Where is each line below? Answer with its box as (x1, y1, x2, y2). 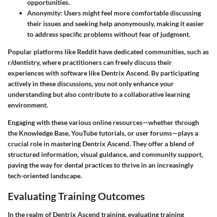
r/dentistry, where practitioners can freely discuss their (8, 58, 172, 67)
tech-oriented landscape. (8, 171, 82, 180)
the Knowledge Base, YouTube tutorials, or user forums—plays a (8, 129, 198, 138)
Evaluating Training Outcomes (8, 190, 145, 202)
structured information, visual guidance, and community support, (8, 150, 203, 159)
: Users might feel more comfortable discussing (61, 9, 201, 17)
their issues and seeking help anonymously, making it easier (27, 19, 204, 28)
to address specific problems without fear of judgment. (27, 30, 190, 39)
